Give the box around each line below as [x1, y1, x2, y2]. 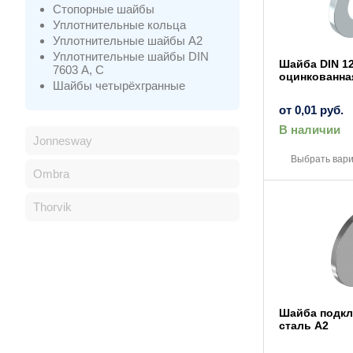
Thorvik [33, 200, 72, 214]
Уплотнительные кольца [53, 18, 186, 32]
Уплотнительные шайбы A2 [53, 34, 203, 47]
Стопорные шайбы [53, 2, 154, 16]
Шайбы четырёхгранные [53, 79, 185, 92]
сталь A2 [279, 318, 329, 332]
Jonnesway [33, 134, 92, 147]
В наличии [279, 122, 340, 136]
